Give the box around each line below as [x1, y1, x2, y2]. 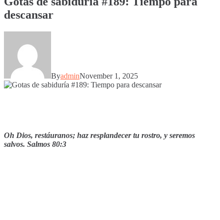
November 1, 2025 [80, 71, 138, 80]
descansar [4, 8, 54, 21]
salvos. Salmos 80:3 [4, 139, 66, 148]
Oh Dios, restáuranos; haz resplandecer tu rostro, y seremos [4, 131, 195, 139]
